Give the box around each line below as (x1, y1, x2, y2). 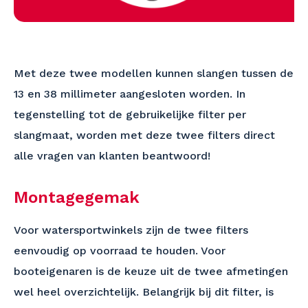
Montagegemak (14, 188, 140, 207)
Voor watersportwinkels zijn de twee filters (14, 223, 248, 236)
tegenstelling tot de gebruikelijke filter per (14, 108, 246, 121)
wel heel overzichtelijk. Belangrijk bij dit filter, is (14, 285, 274, 298)
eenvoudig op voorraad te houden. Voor (14, 244, 225, 257)
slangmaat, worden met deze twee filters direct (14, 129, 275, 142)
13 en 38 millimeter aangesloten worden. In (14, 87, 245, 100)
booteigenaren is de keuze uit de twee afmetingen (14, 265, 288, 278)
